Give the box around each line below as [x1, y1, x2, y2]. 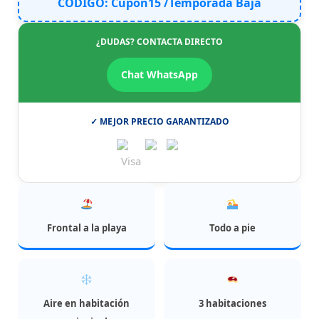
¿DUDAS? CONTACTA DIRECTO [96, 35, 223, 48]
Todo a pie [209, 221, 256, 234]
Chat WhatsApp [121, 67, 198, 81]
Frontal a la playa [46, 221, 127, 234]
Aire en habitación [43, 296, 130, 310]
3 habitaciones [199, 296, 266, 310]
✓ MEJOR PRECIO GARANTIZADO [90, 115, 229, 127]
